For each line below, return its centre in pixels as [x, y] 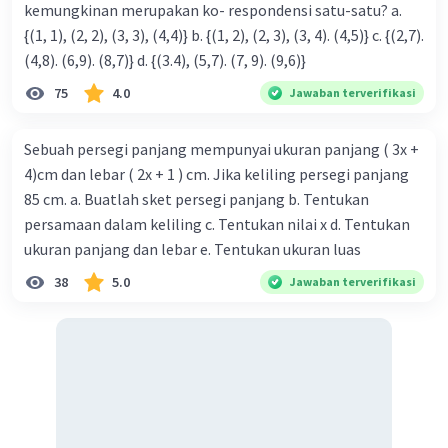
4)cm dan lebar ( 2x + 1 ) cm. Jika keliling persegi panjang [216, 174]
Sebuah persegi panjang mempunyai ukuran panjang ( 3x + [221, 149]
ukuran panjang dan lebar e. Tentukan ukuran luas [192, 249]
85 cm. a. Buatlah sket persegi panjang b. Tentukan [196, 199]
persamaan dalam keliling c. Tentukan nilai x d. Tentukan [217, 224]
